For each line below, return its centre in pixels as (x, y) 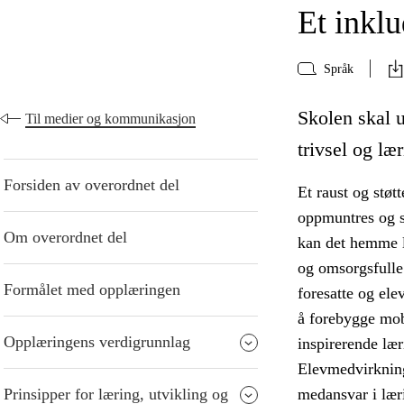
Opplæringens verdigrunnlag (97, 342)
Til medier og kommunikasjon (110, 119)
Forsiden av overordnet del (92, 185)
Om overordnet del (65, 238)
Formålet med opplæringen (92, 290)
